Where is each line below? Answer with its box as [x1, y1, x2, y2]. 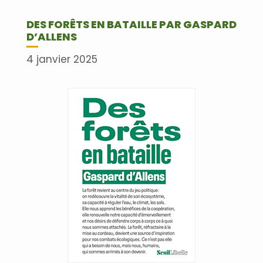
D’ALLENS [26, 29, 77, 44]
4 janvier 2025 [26, 52, 97, 67]
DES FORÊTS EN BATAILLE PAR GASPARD [26, 16, 237, 32]
